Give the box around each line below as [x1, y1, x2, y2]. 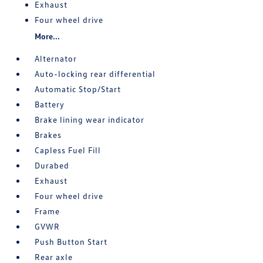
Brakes [35, 130, 62, 140]
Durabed [35, 160, 70, 170]
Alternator [35, 53, 77, 63]
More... [35, 31, 60, 41]
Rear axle [35, 252, 73, 262]
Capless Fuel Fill [35, 145, 102, 155]
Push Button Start [35, 237, 108, 247]
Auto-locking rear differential [35, 69, 156, 79]
